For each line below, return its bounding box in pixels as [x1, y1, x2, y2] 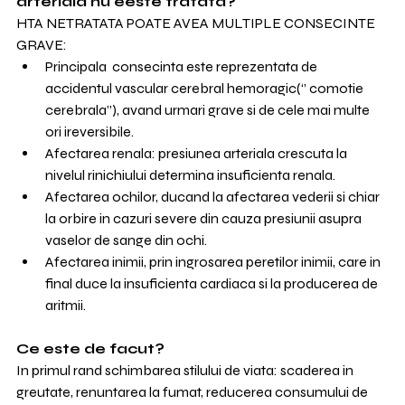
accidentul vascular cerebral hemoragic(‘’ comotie [45, 80, 366, 97]
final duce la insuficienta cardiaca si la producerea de [45, 275, 381, 292]
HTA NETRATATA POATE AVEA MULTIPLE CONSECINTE [16, 14, 378, 32]
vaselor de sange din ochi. [45, 231, 207, 249]
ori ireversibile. [45, 123, 134, 140]
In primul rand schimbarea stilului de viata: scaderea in [16, 362, 356, 379]
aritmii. [45, 297, 86, 314]
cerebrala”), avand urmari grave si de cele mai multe [45, 101, 372, 118]
